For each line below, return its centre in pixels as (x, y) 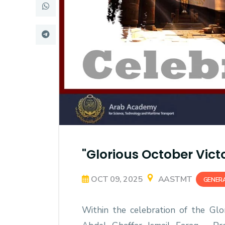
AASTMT (174, 179)
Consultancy (68, 81)
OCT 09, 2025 (117, 179)
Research (56, 17)
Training (51, 49)
